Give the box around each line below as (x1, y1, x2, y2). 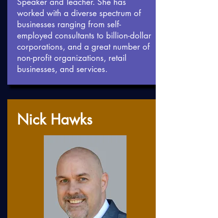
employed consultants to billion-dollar (17, 30, 151, 41)
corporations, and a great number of (17, 41, 150, 52)
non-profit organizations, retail (17, 53, 127, 63)
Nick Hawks (17, 110, 92, 129)
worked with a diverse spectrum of (17, 8, 141, 18)
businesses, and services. (17, 64, 110, 74)
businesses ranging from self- (17, 19, 121, 30)
